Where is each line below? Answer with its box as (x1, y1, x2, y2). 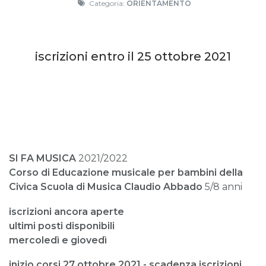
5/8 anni (205, 181, 242, 193)
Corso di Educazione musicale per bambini (9, 167, 219, 179)
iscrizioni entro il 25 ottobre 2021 (35, 49, 231, 64)
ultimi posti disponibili (9, 220, 115, 232)
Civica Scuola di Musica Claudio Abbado (9, 181, 205, 193)
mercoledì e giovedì (9, 234, 107, 246)
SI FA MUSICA (9, 153, 78, 164)
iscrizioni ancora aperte (9, 205, 124, 217)
